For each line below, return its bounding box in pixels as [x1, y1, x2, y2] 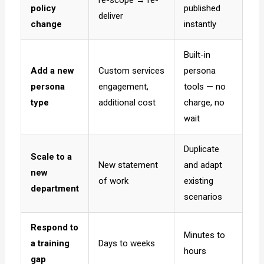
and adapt [184, 159, 223, 170]
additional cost [98, 97, 156, 108]
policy [31, 2, 57, 14]
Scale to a [31, 151, 72, 162]
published [184, 2, 221, 14]
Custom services [98, 65, 165, 76]
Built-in [184, 49, 211, 60]
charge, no [184, 97, 225, 108]
